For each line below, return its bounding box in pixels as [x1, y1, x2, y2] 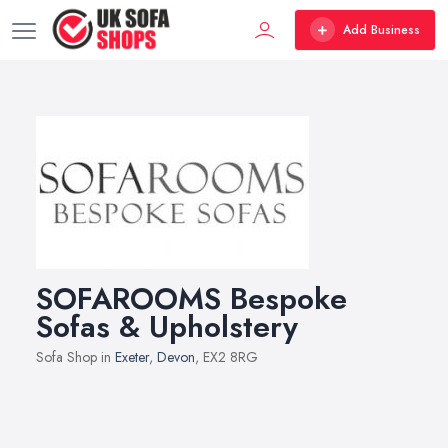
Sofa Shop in [36, 347, 115, 367]
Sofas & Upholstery [36, 305, 298, 348]
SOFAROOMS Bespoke [36, 277, 347, 320]
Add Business [343, 20, 420, 39]
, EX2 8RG [195, 347, 258, 367]
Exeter [115, 347, 149, 367]
